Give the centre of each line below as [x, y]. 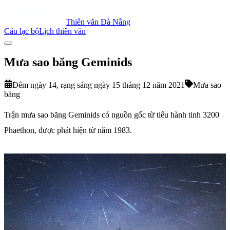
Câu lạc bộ [22, 31]
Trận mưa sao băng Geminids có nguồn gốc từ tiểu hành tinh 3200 [112, 114]
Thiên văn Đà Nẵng [98, 22]
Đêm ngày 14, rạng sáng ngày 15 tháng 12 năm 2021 [99, 85]
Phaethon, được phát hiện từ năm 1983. [68, 130]
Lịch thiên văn [62, 31]
